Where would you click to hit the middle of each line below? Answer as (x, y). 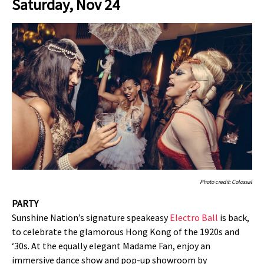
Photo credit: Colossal (226, 182)
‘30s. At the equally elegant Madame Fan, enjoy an (111, 245)
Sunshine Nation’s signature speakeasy (91, 217)
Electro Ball (194, 217)
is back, (234, 217)
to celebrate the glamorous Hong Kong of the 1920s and (126, 231)
